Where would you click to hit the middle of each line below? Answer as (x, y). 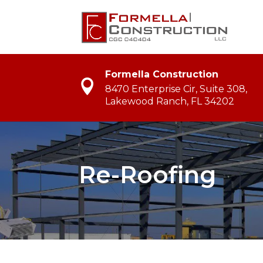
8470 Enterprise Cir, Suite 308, (176, 89)
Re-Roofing (148, 174)
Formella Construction (162, 74)
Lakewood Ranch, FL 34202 (170, 101)
